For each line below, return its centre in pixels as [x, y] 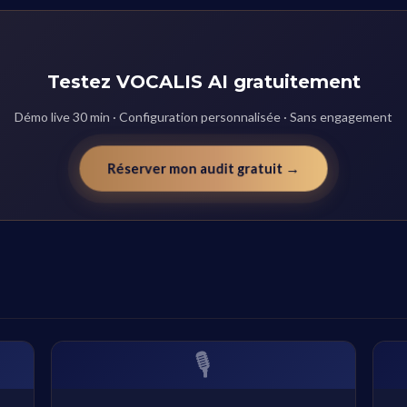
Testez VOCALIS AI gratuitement [203, 82]
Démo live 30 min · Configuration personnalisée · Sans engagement [203, 117]
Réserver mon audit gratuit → [203, 169]
